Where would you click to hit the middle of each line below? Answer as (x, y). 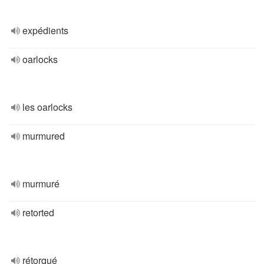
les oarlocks (47, 107)
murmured (44, 136)
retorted (38, 212)
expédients (45, 30)
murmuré (41, 184)
